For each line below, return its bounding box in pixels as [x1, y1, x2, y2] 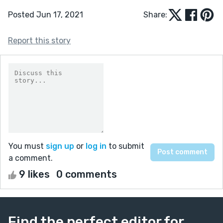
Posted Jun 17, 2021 [8, 9, 83, 19]
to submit [107, 141, 144, 151]
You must [8, 141, 46, 151]
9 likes [16, 168, 52, 180]
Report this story [8, 35, 71, 45]
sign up [46, 141, 74, 151]
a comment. [8, 153, 53, 163]
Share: [143, 9, 167, 19]
